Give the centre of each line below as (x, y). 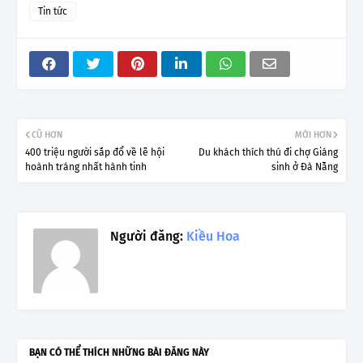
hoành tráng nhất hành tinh (86, 167)
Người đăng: (147, 236)
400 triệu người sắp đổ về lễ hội (95, 152)
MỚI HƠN (313, 135)
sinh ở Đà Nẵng (305, 167)
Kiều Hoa (211, 236)
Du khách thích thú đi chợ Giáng (268, 152)
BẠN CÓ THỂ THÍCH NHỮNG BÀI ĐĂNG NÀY (119, 352)
